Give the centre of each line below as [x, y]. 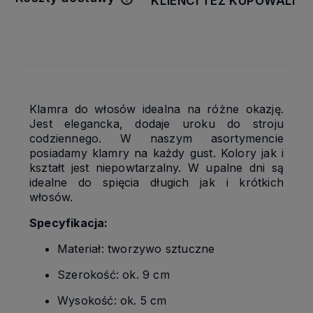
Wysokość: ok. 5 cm [112, 301]
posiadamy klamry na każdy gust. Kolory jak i [156, 153]
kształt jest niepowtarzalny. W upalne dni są [156, 168]
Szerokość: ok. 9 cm [114, 275]
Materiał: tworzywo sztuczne [136, 249]
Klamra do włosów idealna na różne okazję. [156, 109]
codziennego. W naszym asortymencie [156, 139]
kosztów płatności [179, 20]
